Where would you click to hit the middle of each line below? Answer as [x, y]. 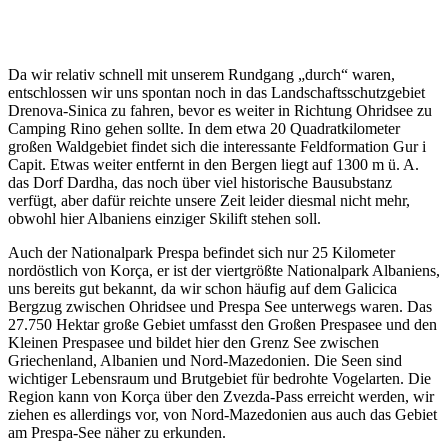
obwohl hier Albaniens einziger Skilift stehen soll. [164, 219]
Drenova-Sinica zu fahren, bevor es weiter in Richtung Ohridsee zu [220, 111]
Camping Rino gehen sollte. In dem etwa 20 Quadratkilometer [204, 129]
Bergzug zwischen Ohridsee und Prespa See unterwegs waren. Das [220, 307]
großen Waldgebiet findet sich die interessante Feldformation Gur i [217, 147]
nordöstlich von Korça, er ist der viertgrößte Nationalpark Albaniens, [224, 271]
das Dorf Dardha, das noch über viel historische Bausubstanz [200, 183]
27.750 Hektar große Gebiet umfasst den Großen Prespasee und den [222, 325]
